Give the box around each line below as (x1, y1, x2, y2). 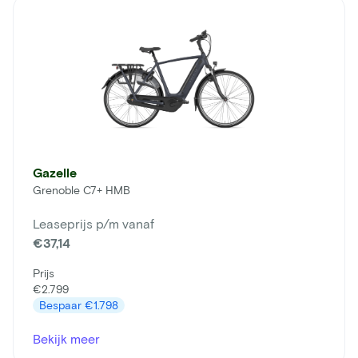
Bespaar (39, 298, 85, 312)
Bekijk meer (33, 331, 100, 347)
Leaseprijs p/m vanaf (33, 216, 154, 232)
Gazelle (33, 165, 77, 181)
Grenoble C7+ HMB (33, 183, 130, 197)
